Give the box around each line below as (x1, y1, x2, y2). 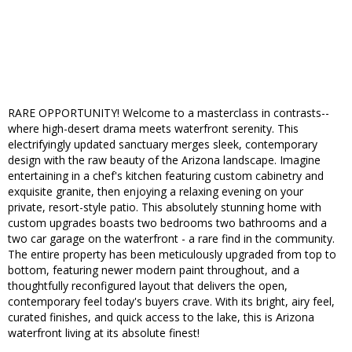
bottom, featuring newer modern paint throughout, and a (8, 262, 299, 278)
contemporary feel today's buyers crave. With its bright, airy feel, (8, 294, 335, 310)
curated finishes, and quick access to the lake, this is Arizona (8, 310, 314, 325)
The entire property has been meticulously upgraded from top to (8, 247, 336, 262)
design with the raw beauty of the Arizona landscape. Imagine (8, 152, 321, 168)
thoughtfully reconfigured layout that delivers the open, (8, 278, 288, 294)
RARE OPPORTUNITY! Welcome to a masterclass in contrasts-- (8, 105, 329, 121)
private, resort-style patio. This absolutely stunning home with (8, 200, 321, 215)
